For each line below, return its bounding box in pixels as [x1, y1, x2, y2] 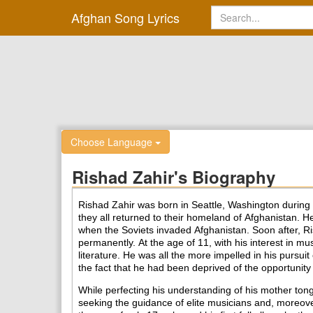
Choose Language [71, 135, 155, 149]
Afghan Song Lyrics [71, 8, 180, 27]
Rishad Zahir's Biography [72, 165, 275, 189]
